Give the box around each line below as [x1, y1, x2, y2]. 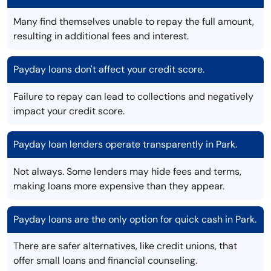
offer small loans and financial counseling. [13, 254, 197, 267]
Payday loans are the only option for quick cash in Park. [13, 213, 256, 226]
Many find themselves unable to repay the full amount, [13, 15, 254, 28]
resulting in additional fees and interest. [13, 30, 189, 43]
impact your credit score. [13, 105, 125, 118]
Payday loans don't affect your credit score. [13, 63, 204, 76]
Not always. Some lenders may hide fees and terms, [13, 165, 241, 178]
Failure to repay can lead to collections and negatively [13, 90, 253, 103]
